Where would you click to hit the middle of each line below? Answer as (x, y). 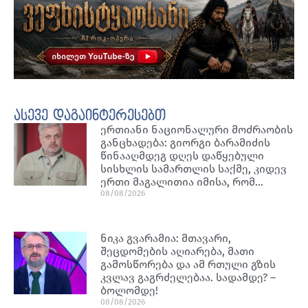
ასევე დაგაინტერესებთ (90, 116)
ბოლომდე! (130, 290)
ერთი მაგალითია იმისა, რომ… (182, 181)
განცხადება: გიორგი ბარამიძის (186, 142)
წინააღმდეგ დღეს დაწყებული (183, 155)
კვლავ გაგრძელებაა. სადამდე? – (188, 277)
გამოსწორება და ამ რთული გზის (188, 264)
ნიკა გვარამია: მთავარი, (166, 238)
